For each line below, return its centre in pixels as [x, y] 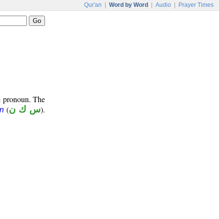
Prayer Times [196, 5]
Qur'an [93, 5]
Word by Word [129, 5]
